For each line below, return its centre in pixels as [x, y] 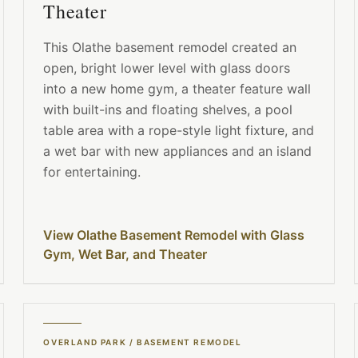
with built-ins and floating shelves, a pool [168, 110]
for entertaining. [92, 172]
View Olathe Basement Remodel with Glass [174, 235]
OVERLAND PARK [85, 342]
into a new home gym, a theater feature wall [177, 89]
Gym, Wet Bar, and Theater [125, 255]
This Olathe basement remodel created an [170, 48]
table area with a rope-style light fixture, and [179, 131]
